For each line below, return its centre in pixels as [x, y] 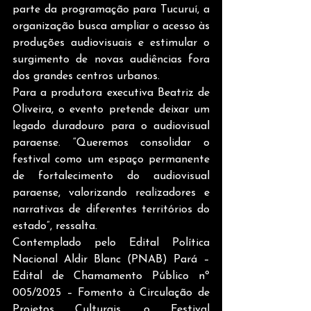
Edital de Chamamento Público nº [111, 276]
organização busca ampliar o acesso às [111, 26]
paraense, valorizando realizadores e [111, 193]
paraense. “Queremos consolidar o [111, 143]
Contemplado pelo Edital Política [111, 243]
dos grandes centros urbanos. [86, 76]
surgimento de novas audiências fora [111, 60]
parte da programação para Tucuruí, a [111, 10]
